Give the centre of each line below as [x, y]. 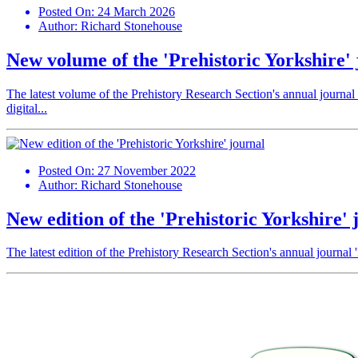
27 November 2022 [147, 170]
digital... [27, 108]
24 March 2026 [136, 11]
